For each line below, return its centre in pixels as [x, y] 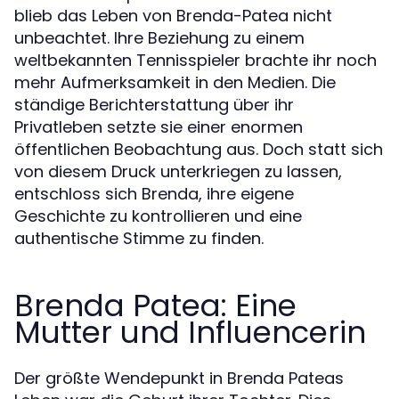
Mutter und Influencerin [190, 332]
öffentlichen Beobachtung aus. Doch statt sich [199, 149]
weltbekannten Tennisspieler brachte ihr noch [195, 60]
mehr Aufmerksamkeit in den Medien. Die [175, 82]
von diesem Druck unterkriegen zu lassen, [178, 171]
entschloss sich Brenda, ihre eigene [154, 193]
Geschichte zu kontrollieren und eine [158, 216]
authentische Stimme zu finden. [139, 238]
